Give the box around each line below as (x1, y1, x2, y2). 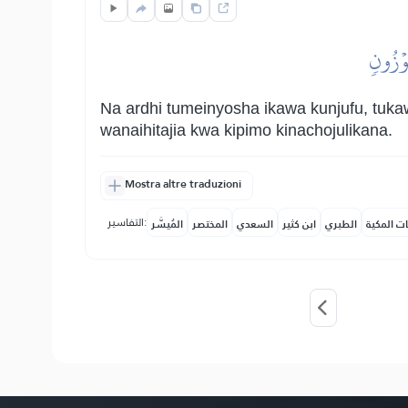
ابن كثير (282, 214, 316, 234)
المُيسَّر (151, 214, 183, 234)
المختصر (192, 214, 228, 234)
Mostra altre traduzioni (125, 174, 241, 194)
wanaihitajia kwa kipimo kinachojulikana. (100, 121, 393, 139)
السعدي (237, 214, 273, 234)
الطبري (325, 214, 357, 234)
